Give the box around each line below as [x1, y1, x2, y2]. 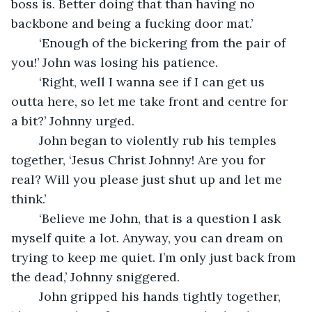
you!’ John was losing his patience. [11, 54, 218, 70]
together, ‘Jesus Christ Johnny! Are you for [11, 151, 269, 168]
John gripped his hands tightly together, [25, 288, 39, 304]
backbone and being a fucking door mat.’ [11, 15, 253, 31]
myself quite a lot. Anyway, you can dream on [11, 229, 286, 246]
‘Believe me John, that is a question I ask [25, 210, 39, 226]
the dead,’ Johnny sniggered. [11, 268, 183, 285]
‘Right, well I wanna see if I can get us [25, 73, 39, 90]
